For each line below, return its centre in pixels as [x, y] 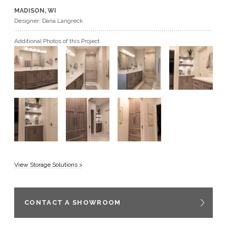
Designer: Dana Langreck [49, 21]
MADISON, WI [35, 11]
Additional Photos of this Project [57, 41]
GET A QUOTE [41, 15]
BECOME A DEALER [49, 47]
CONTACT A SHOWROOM [73, 202]
